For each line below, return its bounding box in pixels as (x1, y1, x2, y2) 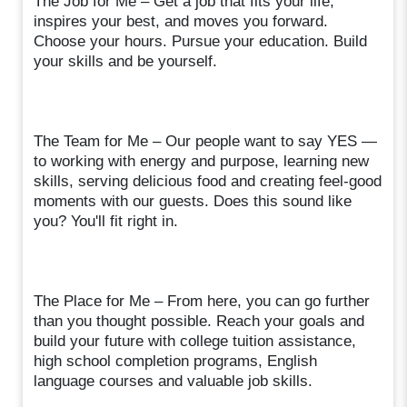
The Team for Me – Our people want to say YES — (34, 132, 378, 150)
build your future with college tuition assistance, (34, 332, 357, 350)
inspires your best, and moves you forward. (34, 12, 329, 30)
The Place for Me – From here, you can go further (34, 292, 371, 310)
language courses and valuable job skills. (34, 372, 313, 390)
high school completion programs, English (34, 352, 318, 370)
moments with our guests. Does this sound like (34, 192, 352, 210)
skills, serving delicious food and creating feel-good (34, 172, 382, 190)
